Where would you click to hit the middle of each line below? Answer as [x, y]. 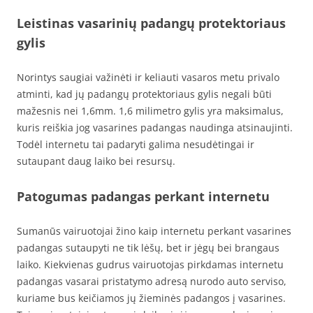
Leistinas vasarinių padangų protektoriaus [151, 23]
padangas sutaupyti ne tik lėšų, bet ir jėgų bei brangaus [148, 247]
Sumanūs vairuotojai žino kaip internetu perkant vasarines [154, 231]
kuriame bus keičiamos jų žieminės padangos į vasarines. [151, 298]
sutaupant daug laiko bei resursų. [96, 161]
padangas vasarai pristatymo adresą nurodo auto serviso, [152, 281]
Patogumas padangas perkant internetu [143, 196]
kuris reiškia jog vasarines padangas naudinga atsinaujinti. [155, 127]
